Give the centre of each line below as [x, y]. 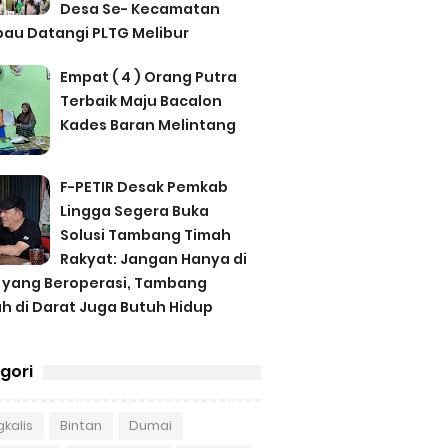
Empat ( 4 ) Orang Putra [148, 76]
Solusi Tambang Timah [145, 234]
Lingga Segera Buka [134, 210]
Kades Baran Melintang [147, 124]
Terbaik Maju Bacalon [140, 100]
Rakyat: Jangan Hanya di [153, 258]
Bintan [80, 425]
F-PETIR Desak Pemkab [143, 186]
